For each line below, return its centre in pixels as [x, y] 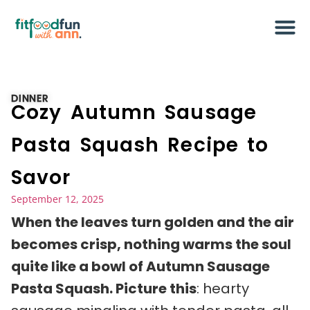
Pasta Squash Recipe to [140, 145]
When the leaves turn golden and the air [153, 222]
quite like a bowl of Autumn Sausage [140, 266]
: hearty [223, 289]
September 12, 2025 [57, 199]
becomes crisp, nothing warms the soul [151, 244]
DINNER [30, 98]
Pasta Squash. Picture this [104, 289]
